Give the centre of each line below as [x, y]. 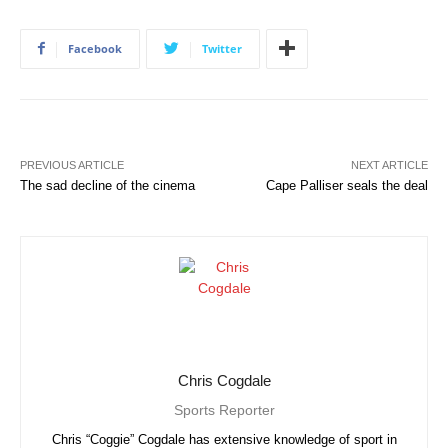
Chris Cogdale [224, 380]
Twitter [222, 48]
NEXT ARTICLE [389, 164]
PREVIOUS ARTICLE [72, 164]
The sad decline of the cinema [107, 185]
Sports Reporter [224, 409]
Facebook [95, 48]
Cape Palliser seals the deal [346, 185]
